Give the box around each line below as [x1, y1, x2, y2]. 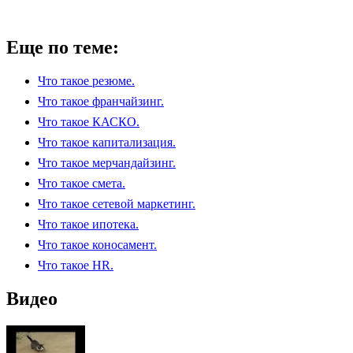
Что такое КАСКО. [38, 114, 139, 128]
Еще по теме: [6, 36, 119, 58]
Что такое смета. [38, 176, 125, 190]
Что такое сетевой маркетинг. [38, 196, 195, 210]
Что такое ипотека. [38, 217, 139, 231]
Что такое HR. [38, 258, 113, 272]
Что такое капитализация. [38, 135, 176, 149]
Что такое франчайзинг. [38, 94, 164, 108]
